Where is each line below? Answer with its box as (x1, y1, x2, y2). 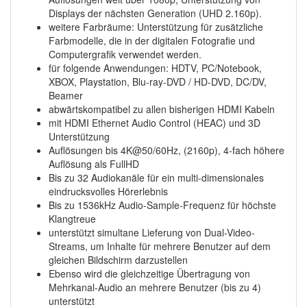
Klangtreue (49, 212, 96, 225)
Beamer (49, 88, 83, 102)
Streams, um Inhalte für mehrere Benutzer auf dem (49, 239, 271, 253)
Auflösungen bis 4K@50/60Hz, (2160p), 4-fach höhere (49, 143, 284, 157)
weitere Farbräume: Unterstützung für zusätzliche (49, 20, 263, 34)
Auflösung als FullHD (49, 157, 139, 171)
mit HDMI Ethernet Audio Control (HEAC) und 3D (49, 116, 260, 130)
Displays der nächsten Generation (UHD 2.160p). (49, 6, 262, 20)
